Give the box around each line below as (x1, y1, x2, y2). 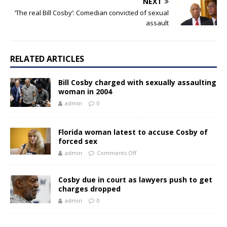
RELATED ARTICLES (10, 53, 84, 65)
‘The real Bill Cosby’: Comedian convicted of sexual (15, 8, 169, 18)
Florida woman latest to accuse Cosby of (58, 127, 208, 137)
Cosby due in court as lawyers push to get (58, 174, 212, 184)
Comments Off (97, 148, 136, 157)
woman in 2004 (58, 87, 112, 97)
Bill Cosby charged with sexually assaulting (58, 78, 216, 88)
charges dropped (58, 183, 121, 194)
